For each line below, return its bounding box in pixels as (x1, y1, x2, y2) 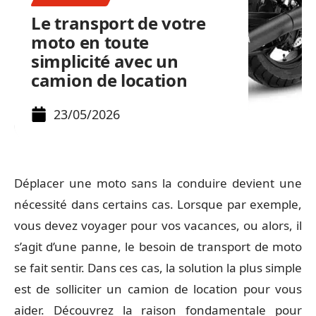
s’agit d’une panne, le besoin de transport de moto (14, 238, 302, 255)
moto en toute (31, 30, 150, 54)
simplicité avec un (31, 49, 178, 73)
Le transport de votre (31, 11, 206, 35)
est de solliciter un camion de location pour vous (14, 281, 302, 297)
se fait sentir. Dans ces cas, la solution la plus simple (14, 260, 302, 276)
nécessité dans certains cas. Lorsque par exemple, (14, 196, 302, 212)
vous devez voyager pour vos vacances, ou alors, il (14, 217, 302, 233)
